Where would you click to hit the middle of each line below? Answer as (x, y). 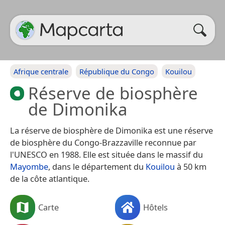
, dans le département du (97, 166)
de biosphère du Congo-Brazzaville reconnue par (103, 142)
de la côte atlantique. (50, 179)
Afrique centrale (41, 71)
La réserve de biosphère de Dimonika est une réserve (111, 130)
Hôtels (155, 207)
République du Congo (117, 71)
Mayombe (29, 166)
